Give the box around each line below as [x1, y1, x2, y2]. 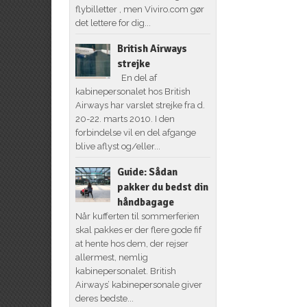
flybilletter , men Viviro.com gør [75, 3, 204, 14]
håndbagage [116, 195, 174, 208]
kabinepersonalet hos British [75, 86, 191, 97]
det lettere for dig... [75, 17, 151, 28]
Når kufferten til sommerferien [75, 210, 199, 221]
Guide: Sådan [116, 165, 177, 178]
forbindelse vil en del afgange [75, 127, 196, 138]
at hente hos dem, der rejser [75, 238, 188, 249]
